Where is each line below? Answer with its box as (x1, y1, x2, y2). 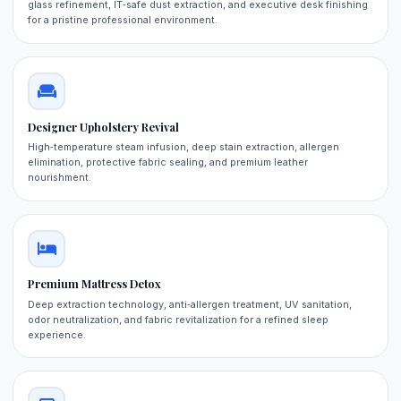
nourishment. (28, 171, 92, 184)
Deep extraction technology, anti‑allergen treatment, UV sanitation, (28, 297, 353, 311)
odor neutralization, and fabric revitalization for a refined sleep (28, 312, 329, 326)
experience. (28, 328, 87, 341)
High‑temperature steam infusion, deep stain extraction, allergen (28, 141, 340, 154)
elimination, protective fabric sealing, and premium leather (28, 156, 309, 169)
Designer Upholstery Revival (28, 119, 180, 134)
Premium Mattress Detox (28, 277, 162, 292)
